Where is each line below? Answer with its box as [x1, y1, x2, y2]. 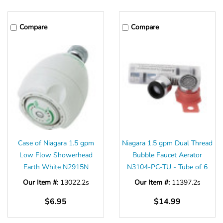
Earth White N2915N [23, 162, 89, 172]
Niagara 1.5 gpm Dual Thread [122, 138, 213, 148]
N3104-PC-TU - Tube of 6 [127, 162, 208, 172]
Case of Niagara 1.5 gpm [17, 138, 94, 148]
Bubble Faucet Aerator [132, 150, 202, 160]
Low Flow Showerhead [19, 150, 93, 160]
